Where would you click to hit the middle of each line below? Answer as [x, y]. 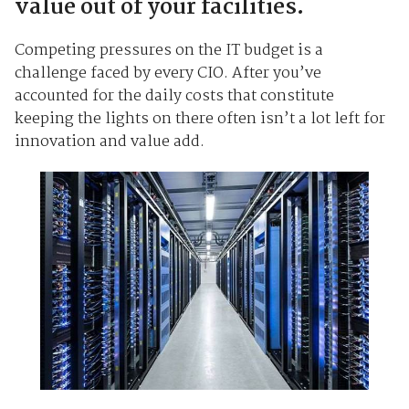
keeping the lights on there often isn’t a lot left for [199, 119]
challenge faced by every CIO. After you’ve [168, 73]
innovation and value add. [109, 142]
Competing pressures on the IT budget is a [168, 50]
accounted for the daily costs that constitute [174, 96]
